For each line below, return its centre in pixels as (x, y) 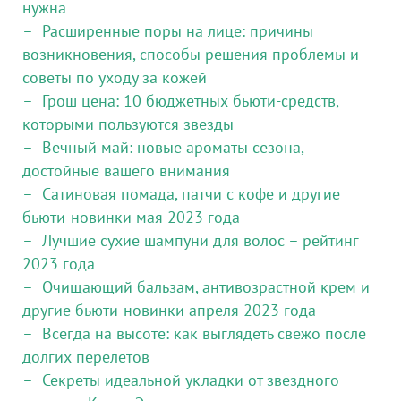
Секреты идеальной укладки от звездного (191, 380)
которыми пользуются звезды (128, 124)
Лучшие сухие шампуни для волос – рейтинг (200, 240)
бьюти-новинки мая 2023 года (131, 217)
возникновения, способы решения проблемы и (191, 54)
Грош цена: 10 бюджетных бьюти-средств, (190, 100)
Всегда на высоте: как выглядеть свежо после (204, 333)
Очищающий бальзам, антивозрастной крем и (206, 286)
